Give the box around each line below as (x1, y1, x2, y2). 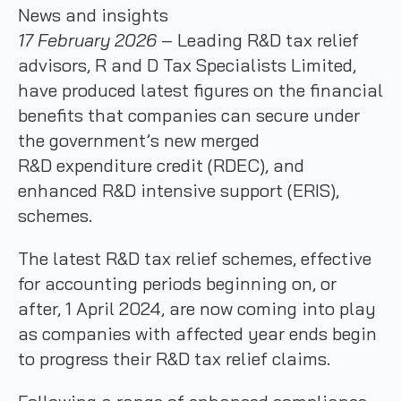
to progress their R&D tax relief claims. (18, 347, 330, 370)
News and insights (18, 4, 168, 26)
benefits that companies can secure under (18, 104, 360, 126)
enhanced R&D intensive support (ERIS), (18, 179, 339, 201)
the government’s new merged (18, 129, 260, 151)
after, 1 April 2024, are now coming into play (18, 297, 376, 320)
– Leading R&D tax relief (157, 29, 359, 51)
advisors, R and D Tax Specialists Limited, (18, 54, 356, 76)
